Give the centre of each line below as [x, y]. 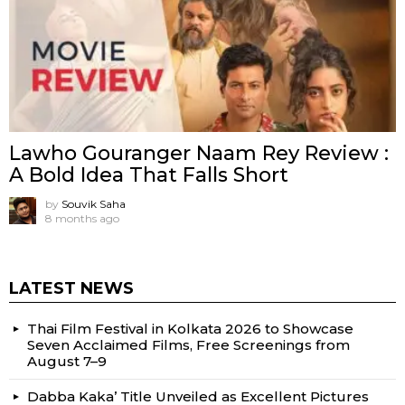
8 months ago [82, 218]
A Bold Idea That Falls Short [149, 174]
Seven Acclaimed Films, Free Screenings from [188, 344]
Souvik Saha [94, 203]
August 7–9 [67, 361]
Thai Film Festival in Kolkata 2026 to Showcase [190, 328]
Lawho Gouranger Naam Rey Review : [199, 153]
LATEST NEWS [71, 288]
